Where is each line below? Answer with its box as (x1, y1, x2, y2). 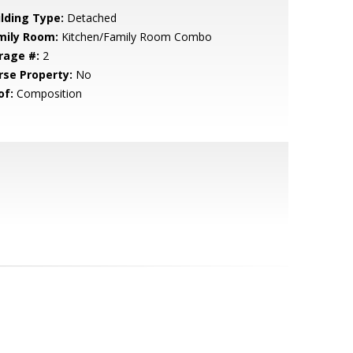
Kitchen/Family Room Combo (58, 29, 212, 44)
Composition (13, 86, 82, 101)
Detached (63, 10, 117, 25)
